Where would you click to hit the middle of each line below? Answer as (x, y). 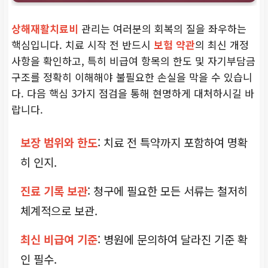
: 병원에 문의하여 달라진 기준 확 (173, 239)
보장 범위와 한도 (59, 142)
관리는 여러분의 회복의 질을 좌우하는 (162, 28)
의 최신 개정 (222, 44)
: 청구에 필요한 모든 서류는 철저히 (167, 190)
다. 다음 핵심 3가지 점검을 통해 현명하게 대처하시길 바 (133, 93)
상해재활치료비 (45, 28)
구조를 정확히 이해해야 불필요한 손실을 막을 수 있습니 (132, 77)
